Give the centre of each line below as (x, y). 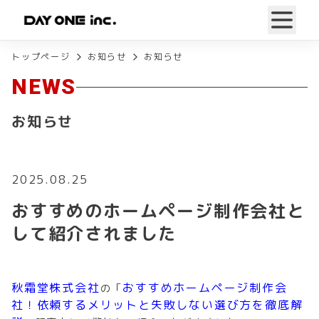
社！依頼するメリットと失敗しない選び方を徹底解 (157, 305)
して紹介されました (94, 234)
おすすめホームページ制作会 (205, 288)
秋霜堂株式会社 (56, 288)
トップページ (41, 57)
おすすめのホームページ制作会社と (158, 211)
